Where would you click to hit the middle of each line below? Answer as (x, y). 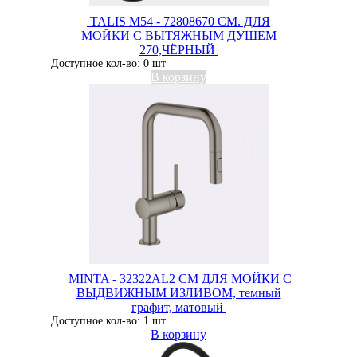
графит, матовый (178, 307)
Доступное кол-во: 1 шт (108, 321)
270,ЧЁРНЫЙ (178, 50)
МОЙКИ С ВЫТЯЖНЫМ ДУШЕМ (178, 35)
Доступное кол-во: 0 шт (108, 63)
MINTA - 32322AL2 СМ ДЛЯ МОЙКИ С (178, 279)
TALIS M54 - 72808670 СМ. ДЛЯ (178, 21)
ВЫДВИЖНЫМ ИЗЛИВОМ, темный (178, 293)
